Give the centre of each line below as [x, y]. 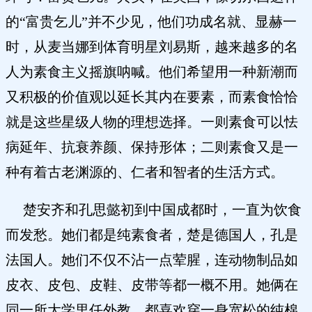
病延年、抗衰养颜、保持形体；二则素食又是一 [152, 147]
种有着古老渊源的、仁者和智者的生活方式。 [150, 172]
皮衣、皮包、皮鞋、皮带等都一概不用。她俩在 [152, 285]
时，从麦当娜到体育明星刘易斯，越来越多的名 [152, 47]
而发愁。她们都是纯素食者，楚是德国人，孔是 [152, 235]
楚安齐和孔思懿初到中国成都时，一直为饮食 [154, 210]
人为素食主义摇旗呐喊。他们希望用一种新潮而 [152, 72]
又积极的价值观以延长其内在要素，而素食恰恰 [152, 97]
